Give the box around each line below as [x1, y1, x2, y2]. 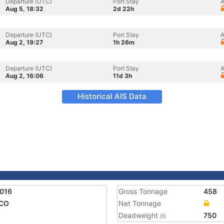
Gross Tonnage [118, 187, 167, 195]
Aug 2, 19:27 [5, 38, 43, 46]
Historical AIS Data [77, 91, 146, 101]
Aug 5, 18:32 [5, 5, 43, 12]
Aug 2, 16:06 [5, 72, 43, 79]
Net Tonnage [118, 199, 161, 207]
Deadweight [118, 211, 160, 219]
